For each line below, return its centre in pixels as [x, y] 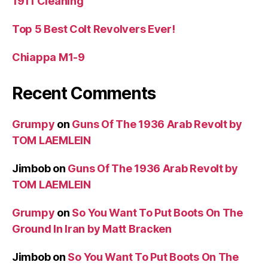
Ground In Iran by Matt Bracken [92, 229]
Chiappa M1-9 [48, 57]
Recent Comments [84, 93]
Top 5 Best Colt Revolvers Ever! [94, 29]
